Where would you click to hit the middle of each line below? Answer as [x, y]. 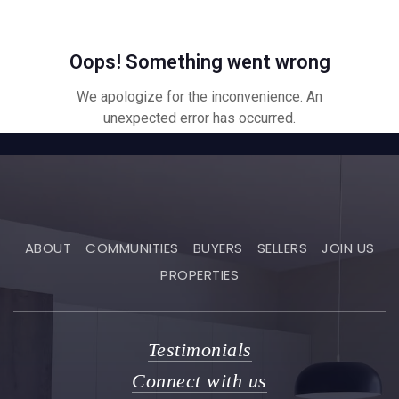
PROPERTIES [199, 275]
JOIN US [348, 248]
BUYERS [218, 248]
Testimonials [199, 350]
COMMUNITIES [132, 248]
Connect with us [199, 381]
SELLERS [282, 248]
